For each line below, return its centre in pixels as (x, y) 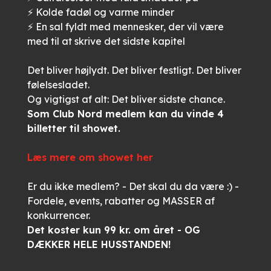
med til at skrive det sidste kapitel (106, 41)
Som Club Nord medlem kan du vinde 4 (125, 114)
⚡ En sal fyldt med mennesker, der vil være (125, 27)
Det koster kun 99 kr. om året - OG (113, 230)
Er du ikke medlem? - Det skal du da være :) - (133, 186)
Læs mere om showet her (90, 157)
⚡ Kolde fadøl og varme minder (100, 12)
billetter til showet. (75, 128)
